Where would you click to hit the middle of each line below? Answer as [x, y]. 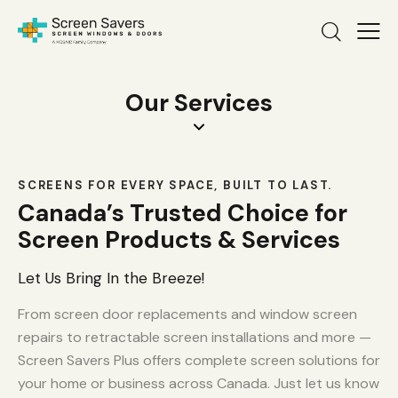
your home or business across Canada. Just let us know [199, 383]
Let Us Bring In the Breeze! [111, 278]
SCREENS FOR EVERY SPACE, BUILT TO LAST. [175, 186]
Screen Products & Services [179, 239]
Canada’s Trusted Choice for [183, 212]
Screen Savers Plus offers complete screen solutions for [199, 360]
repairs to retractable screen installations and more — [195, 337]
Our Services [199, 103]
